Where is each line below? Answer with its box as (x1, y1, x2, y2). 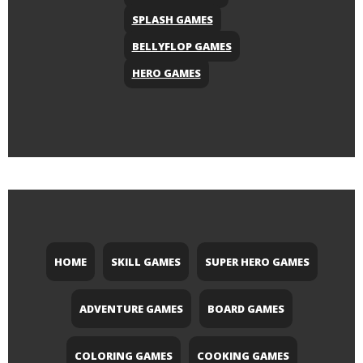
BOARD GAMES (207, 301, 284, 317)
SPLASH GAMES (131, 12, 213, 28)
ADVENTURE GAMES (79, 301, 183, 317)
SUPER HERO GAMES (204, 254, 310, 270)
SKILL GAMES (110, 254, 181, 270)
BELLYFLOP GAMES (131, 39, 232, 54)
